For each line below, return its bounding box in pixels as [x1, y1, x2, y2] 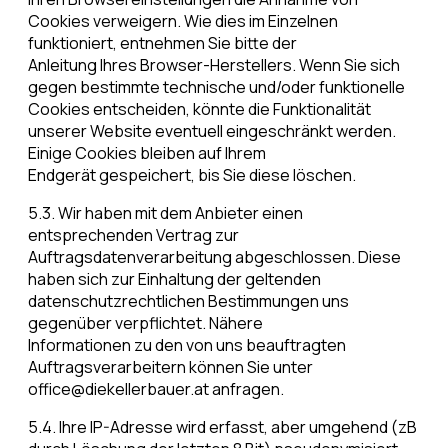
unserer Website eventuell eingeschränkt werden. [28, 120, 396, 143]
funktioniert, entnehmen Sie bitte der [28, 32, 297, 55]
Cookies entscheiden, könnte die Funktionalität [28, 98, 371, 121]
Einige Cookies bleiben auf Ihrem [28, 142, 266, 165]
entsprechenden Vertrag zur [28, 224, 239, 247]
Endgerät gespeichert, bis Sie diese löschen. [28, 164, 356, 187]
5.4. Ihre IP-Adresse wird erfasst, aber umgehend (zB [28, 416, 417, 439]
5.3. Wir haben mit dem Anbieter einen [28, 202, 303, 225]
